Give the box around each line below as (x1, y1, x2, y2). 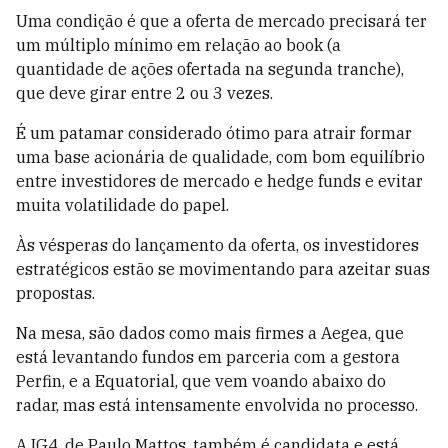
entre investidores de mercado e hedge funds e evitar (16, 171, 423, 192)
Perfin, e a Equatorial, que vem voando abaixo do (16, 371, 386, 392)
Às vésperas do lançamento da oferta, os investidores (16, 235, 419, 256)
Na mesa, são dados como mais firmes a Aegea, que (16, 323, 404, 344)
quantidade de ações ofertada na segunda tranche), (16, 59, 404, 80)
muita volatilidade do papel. (16, 195, 229, 216)
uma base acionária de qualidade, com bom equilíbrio (16, 147, 425, 168)
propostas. (16, 283, 95, 304)
